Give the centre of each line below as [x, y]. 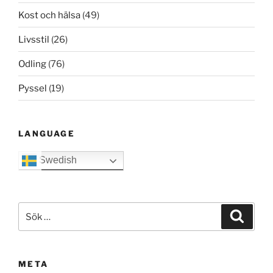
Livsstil [34, 39]
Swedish [57, 160]
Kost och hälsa [49, 15]
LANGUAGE [47, 134]
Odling [32, 64]
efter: [30, 224]
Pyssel [33, 88]
